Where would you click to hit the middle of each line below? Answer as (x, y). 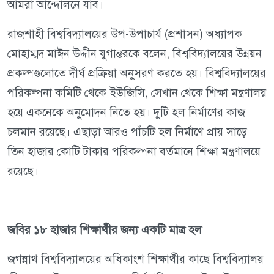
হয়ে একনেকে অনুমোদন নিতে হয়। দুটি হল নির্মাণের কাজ (126, 113)
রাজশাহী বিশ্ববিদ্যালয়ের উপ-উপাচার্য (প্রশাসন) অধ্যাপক (125, 34)
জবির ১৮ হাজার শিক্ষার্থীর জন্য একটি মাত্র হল (105, 230)
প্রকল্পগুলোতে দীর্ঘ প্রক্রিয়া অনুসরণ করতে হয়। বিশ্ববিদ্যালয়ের (137, 73)
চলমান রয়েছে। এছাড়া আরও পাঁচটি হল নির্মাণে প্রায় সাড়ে (127, 132)
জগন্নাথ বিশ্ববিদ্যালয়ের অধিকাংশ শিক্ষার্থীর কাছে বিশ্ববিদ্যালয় (135, 259)
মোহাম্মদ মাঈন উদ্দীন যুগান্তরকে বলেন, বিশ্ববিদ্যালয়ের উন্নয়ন (135, 54)
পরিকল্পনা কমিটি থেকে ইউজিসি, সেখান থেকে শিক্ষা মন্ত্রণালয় (137, 93)
